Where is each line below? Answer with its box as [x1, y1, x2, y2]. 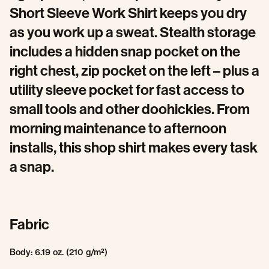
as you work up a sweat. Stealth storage [10, 24, 256, 41]
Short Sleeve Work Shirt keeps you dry [10, 5, 247, 22]
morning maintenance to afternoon [10, 120, 226, 137]
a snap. [10, 159, 54, 175]
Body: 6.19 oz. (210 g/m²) [10, 247, 107, 258]
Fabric [10, 216, 49, 233]
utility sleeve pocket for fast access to [10, 82, 244, 98]
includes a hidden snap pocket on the [10, 43, 240, 60]
